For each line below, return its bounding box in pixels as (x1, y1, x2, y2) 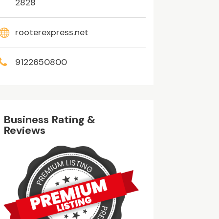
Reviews (3, 123, 45, 138)
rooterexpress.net (15, 26, 88, 39)
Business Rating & (3, 112, 95, 127)
